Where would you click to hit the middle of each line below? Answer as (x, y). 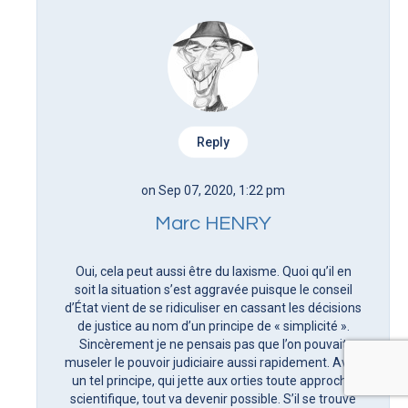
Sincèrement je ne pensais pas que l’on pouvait (213, 344)
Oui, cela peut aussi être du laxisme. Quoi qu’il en (213, 271)
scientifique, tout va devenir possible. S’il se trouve (213, 398)
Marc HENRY (213, 223)
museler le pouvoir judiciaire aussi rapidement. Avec (213, 362)
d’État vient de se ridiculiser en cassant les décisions (213, 307)
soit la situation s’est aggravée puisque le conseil (213, 289)
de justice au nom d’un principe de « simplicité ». (213, 326)
